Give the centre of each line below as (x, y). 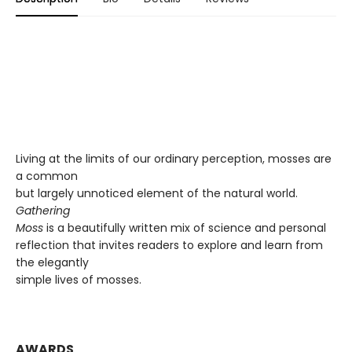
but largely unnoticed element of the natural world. (157, 194)
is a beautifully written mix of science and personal (185, 228)
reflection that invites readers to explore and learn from (169, 246)
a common (47, 176)
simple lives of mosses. (79, 280)
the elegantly (52, 263)
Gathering (43, 211)
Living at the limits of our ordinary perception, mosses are (174, 159)
